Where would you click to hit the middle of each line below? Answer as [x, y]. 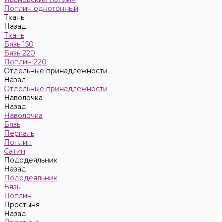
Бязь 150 [19, 44]
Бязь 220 [20, 53]
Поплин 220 [25, 62]
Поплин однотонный [41, 8]
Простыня [22, 205]
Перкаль [19, 133]
